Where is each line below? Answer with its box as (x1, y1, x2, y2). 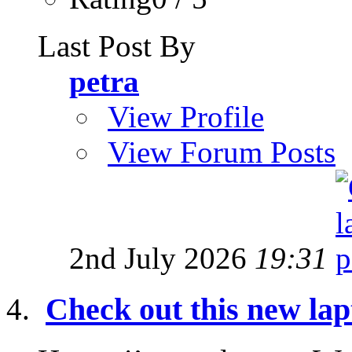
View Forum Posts (108, 135, 335, 170)
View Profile (108, 100, 264, 134)
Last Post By (38, 29, 196, 64)
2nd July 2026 (69, 241, 255, 276)
